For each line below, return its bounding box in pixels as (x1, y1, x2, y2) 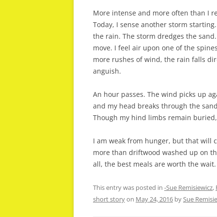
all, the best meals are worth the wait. (93, 159, 216, 169)
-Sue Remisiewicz (164, 183, 213, 192)
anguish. (93, 66, 121, 76)
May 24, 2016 (136, 195, 173, 203)
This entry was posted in (93, 183, 164, 192)
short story (93, 195, 125, 203)
